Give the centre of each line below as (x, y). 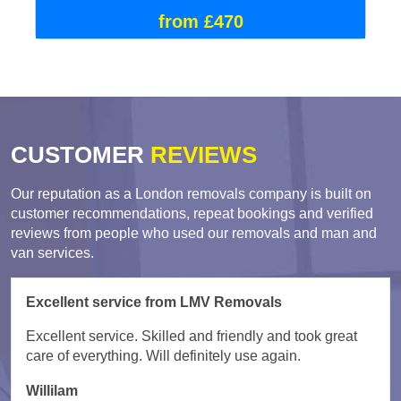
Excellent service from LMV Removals (154, 302)
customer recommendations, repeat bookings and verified (192, 213)
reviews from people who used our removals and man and (194, 233)
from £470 (200, 21)
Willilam (52, 390)
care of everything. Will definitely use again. (163, 355)
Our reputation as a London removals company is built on (191, 193)
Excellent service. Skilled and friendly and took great (192, 336)
